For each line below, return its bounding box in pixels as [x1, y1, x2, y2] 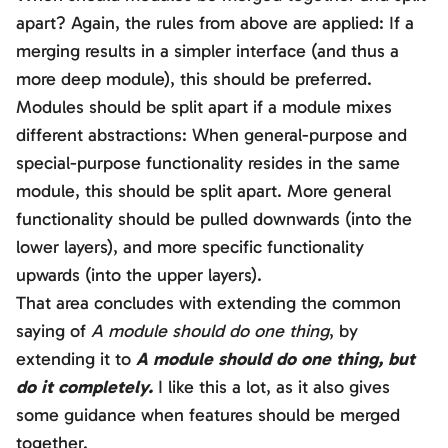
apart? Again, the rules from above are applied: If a [16, 12, 414, 35]
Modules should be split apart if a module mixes [16, 96, 392, 119]
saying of [16, 320, 91, 343]
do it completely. [16, 376, 153, 399]
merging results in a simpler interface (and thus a [16, 40, 399, 63]
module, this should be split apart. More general [16, 180, 391, 203]
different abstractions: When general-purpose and [16, 124, 407, 147]
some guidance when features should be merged [16, 404, 400, 427]
